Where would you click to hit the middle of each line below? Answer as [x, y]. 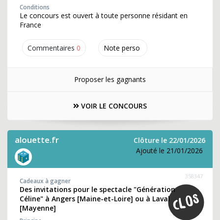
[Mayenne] [38, 208]
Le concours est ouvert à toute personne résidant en [104, 15]
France [30, 25]
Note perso [122, 48]
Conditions [35, 7]
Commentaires [51, 48]
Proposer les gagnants [110, 79]
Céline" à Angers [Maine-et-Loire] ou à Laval [95, 199]
